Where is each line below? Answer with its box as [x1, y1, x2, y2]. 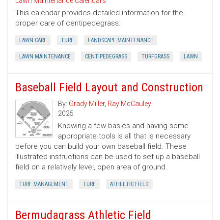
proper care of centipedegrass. [15, 19, 121, 28]
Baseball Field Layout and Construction [15, 81, 203, 95]
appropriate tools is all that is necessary [58, 132, 191, 141]
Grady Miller [69, 100, 105, 108]
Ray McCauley [108, 100, 151, 108]
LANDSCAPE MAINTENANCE [88, 37, 153, 44]
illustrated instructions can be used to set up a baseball [15, 152, 200, 162]
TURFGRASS [141, 53, 169, 60]
